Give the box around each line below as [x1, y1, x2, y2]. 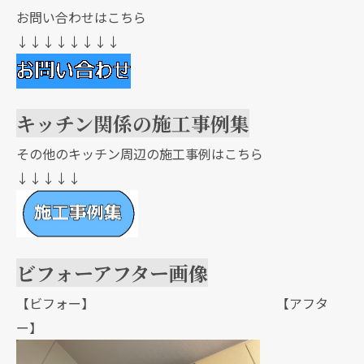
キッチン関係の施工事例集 [16, 109, 249, 137]
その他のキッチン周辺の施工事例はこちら [16, 144, 263, 163]
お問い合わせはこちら [16, 7, 146, 27]
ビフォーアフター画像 [16, 258, 208, 287]
